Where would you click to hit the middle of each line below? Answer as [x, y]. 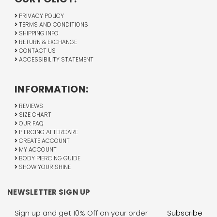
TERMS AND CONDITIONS [53, 25]
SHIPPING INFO [38, 33]
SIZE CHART [34, 115]
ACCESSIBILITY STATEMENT [55, 60]
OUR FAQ [31, 124]
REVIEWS [30, 106]
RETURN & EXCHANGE [47, 42]
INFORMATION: [51, 89]
